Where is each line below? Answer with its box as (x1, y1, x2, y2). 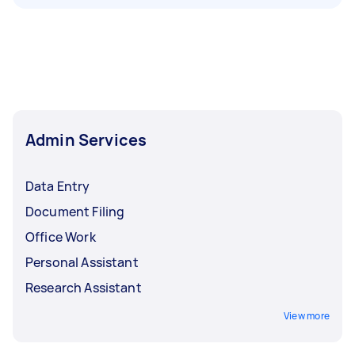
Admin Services (25, 128, 147, 151)
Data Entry (25, 177, 90, 195)
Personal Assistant (25, 253, 139, 271)
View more (283, 308, 330, 323)
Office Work (25, 227, 96, 246)
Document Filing (25, 202, 125, 220)
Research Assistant (25, 278, 142, 296)
